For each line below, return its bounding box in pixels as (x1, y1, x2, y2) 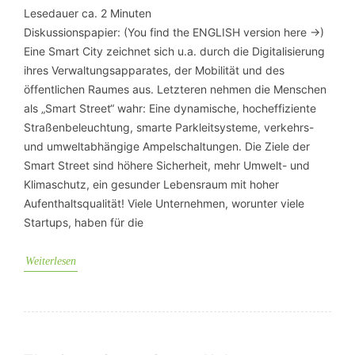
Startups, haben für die (24, 216, 143, 229)
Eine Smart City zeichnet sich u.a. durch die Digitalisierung (24, 44, 325, 58)
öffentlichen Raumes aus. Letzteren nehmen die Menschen (24, 82, 326, 96)
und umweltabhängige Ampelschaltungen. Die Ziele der (24, 139, 310, 153)
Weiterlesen (25, 255, 76, 267)
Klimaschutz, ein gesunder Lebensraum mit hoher (24, 177, 279, 191)
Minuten (110, 6, 151, 20)
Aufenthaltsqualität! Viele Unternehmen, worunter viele (24, 197, 304, 210)
